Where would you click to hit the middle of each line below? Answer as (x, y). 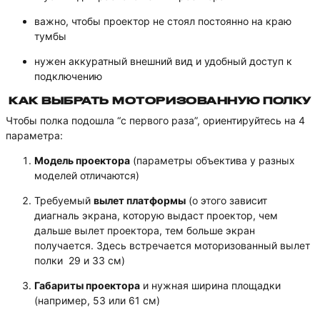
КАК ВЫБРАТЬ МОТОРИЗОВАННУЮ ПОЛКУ (160, 101)
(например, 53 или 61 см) (97, 300)
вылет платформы (140, 200)
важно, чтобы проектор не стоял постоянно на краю (163, 21)
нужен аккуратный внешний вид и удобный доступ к (163, 61)
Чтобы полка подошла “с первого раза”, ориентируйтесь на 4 (155, 120)
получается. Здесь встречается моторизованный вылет (172, 245)
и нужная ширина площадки (210, 285)
